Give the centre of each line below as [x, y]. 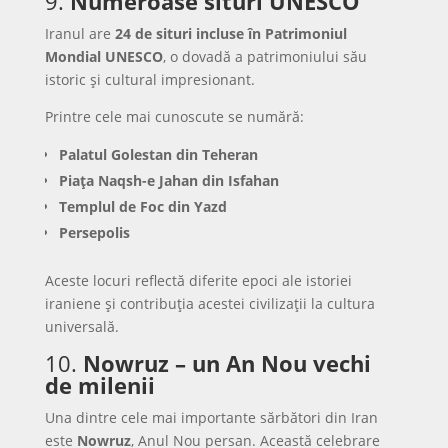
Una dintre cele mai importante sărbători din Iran [211, 417]
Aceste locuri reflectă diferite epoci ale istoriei [198, 280]
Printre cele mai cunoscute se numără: [174, 116]
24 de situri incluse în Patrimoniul [230, 33]
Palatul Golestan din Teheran [158, 154]
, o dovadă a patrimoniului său [264, 56]
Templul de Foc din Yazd [142, 206]
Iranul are [79, 33]
